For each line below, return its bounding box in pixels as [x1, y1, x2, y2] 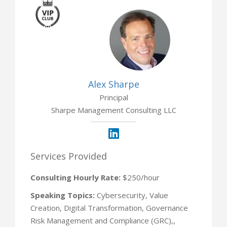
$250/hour [121, 172, 160, 182]
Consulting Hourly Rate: [30, 172, 121, 182]
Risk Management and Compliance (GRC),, [30, 215, 175, 225]
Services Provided [30, 149, 107, 162]
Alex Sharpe [88, 78, 139, 90]
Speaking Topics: [30, 190, 95, 200]
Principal [99, 92, 128, 102]
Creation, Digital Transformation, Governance [30, 202, 188, 213]
